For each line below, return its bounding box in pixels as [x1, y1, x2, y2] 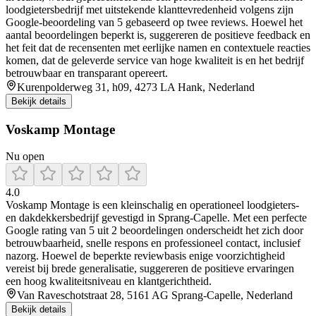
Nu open [6, 150, 44, 163]
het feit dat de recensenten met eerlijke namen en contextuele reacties [6, 42, 310, 54]
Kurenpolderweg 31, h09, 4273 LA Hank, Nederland [17, 81, 255, 94]
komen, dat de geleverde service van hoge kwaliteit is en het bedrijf [6, 54, 304, 67]
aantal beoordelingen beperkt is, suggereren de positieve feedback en [6, 29, 310, 42]
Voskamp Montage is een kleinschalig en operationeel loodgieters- [6, 199, 299, 212]
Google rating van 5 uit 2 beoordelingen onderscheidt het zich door [6, 224, 303, 237]
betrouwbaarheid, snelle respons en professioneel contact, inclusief [6, 237, 300, 250]
